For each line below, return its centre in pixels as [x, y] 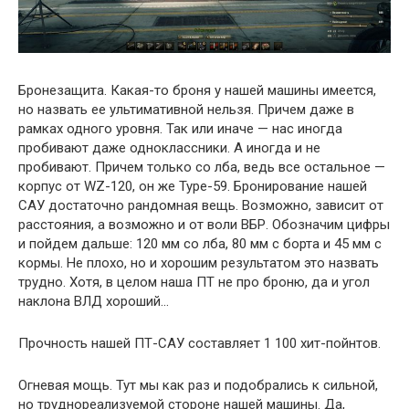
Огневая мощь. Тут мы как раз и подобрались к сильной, [198, 386]
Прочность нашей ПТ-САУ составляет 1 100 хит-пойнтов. [199, 344]
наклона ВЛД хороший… [94, 302]
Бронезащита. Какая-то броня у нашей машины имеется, [197, 91]
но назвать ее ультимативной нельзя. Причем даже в [186, 110]
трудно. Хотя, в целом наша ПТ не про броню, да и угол [194, 283]
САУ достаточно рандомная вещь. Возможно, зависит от [201, 206]
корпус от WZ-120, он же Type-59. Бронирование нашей [193, 187]
